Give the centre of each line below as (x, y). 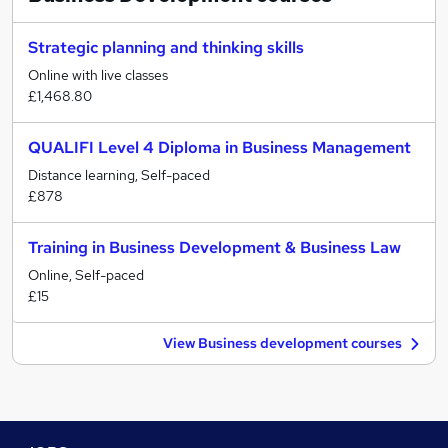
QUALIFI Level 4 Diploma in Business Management (219, 147)
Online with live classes (98, 75)
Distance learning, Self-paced (119, 175)
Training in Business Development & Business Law (214, 247)
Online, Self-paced (86, 275)
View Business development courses (282, 343)
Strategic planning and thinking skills (166, 47)
